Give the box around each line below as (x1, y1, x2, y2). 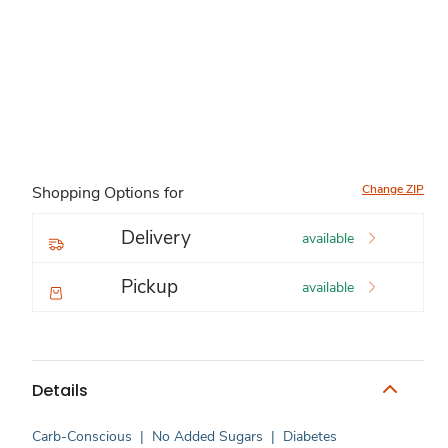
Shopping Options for (32, 182, 184, 204)
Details (32, 378, 88, 402)
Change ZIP (362, 181, 424, 197)
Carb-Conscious (32, 427, 132, 446)
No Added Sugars (152, 427, 263, 446)
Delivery (121, 225, 191, 251)
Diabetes (283, 427, 337, 446)
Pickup (121, 274, 178, 300)
